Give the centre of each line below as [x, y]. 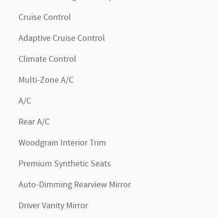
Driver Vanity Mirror [53, 206]
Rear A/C [34, 122]
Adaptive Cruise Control [62, 38]
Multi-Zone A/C [46, 80]
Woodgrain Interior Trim [62, 143]
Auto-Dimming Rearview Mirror [75, 185]
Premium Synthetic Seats [65, 164]
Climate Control [47, 59]
